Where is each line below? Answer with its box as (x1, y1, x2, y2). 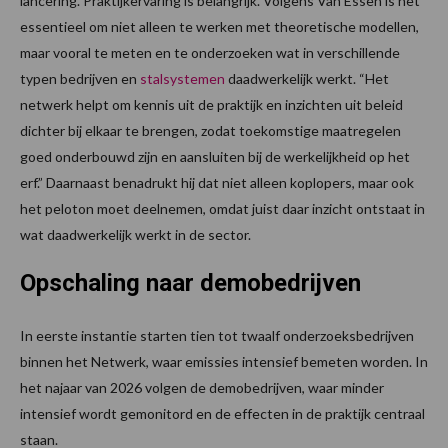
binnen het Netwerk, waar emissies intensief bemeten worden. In (20, 353, 428, 371)
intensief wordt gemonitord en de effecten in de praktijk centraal (20, 405, 425, 423)
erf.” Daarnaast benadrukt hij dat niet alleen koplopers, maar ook (20, 174, 414, 192)
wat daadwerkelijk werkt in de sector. (20, 226, 251, 244)
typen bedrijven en (20, 70, 140, 88)
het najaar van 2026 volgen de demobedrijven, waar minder (20, 379, 384, 397)
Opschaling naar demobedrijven (20, 269, 361, 298)
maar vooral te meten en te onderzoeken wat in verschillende (20, 44, 400, 62)
